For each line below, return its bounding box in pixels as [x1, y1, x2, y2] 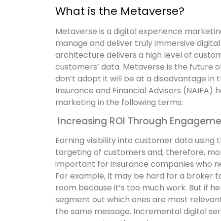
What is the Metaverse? [55, 3, 184, 19]
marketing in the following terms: [55, 97, 183, 109]
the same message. [55, 205, 133, 217]
